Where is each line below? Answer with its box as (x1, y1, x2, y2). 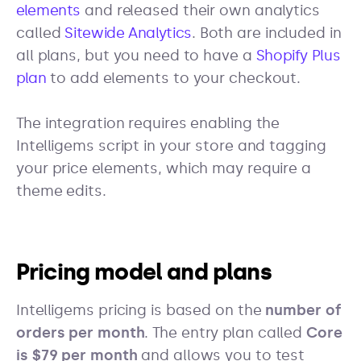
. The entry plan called (144, 324, 307, 342)
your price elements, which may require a (16, 160, 311, 178)
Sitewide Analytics (64, 24, 192, 43)
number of (265, 301, 342, 320)
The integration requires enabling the (16, 114, 280, 133)
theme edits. (16, 182, 106, 201)
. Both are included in (191, 24, 342, 43)
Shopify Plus (255, 47, 341, 65)
